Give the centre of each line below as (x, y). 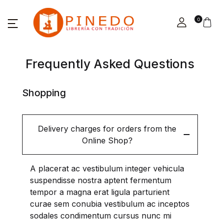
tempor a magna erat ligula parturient (100, 192)
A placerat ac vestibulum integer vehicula (107, 168)
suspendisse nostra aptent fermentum (101, 180)
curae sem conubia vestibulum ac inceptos (110, 204)
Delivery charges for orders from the (107, 129)
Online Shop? (107, 140)
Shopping (44, 93)
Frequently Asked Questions (110, 64)
